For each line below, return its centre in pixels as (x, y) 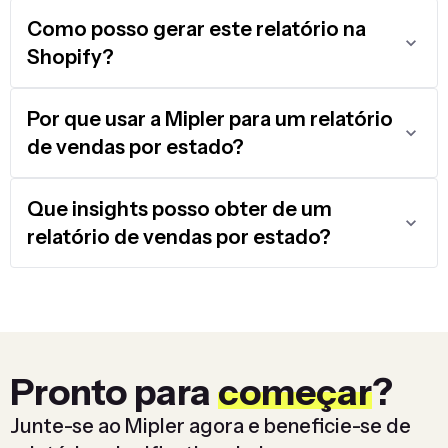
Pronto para (114, 392)
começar (295, 392)
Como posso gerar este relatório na (196, 29)
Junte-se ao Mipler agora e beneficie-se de (210, 426)
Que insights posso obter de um (179, 209)
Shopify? (70, 57)
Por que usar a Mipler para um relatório (210, 119)
